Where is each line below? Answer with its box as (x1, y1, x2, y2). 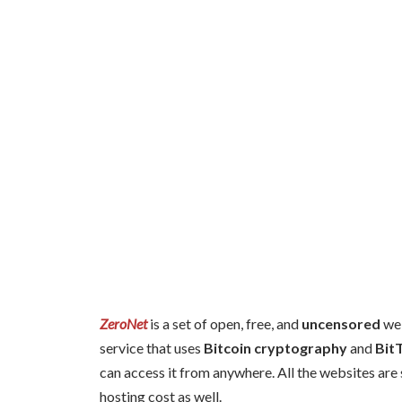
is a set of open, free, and (147, 314, 301, 332)
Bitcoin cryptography (204, 338, 347, 356)
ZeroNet (100, 314, 147, 332)
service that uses (100, 338, 204, 356)
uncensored (301, 314, 380, 332)
